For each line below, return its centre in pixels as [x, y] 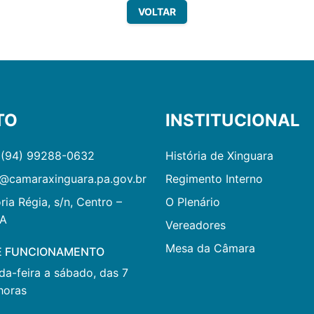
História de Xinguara [219, 155]
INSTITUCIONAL [233, 120]
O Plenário [193, 202]
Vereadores [196, 225]
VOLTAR [157, 11]
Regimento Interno [214, 178]
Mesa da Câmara [210, 248]
